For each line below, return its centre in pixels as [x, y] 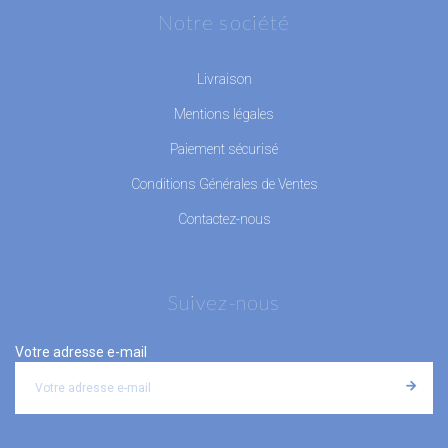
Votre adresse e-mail [81, 351]
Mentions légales [224, 113]
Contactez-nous [224, 218]
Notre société [224, 21]
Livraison [224, 78]
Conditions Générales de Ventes [224, 183]
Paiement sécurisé [224, 148]
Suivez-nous [224, 301]
